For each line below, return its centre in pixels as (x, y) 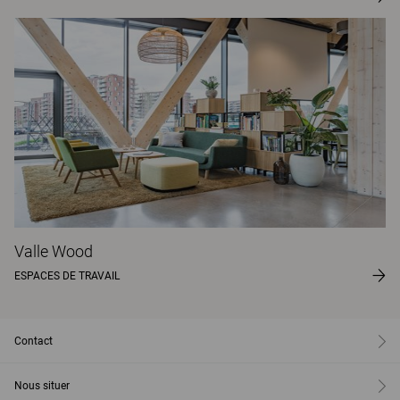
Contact (33, 341)
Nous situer (42, 385)
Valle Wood (54, 251)
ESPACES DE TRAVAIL (67, 275)
